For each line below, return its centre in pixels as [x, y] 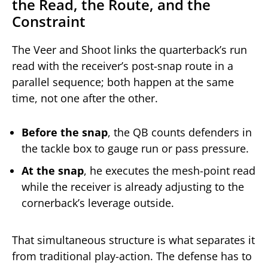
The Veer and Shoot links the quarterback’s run [130, 50]
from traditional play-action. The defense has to [132, 256]
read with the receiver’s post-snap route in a [123, 66]
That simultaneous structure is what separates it [133, 240]
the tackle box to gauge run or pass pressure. [135, 148]
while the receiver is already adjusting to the [133, 186]
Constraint [49, 22]
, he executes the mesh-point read [170, 170]
